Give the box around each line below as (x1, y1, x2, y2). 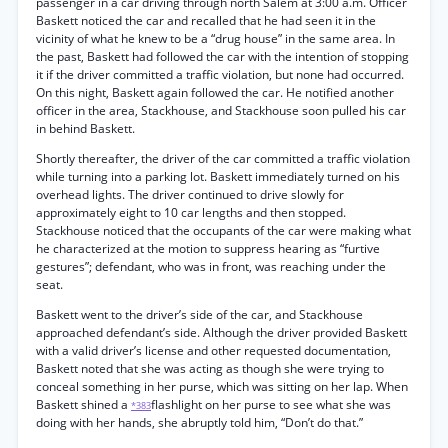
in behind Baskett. (36, 120, 135, 137)
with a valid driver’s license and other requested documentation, (36, 342, 391, 359)
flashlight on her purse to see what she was (151, 396, 391, 413)
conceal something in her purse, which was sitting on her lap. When (36, 378, 408, 395)
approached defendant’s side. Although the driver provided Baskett (36, 324, 407, 341)
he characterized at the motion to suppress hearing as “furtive (36, 240, 380, 257)
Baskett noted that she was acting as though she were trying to (36, 360, 384, 377)
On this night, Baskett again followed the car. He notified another (36, 84, 394, 101)
